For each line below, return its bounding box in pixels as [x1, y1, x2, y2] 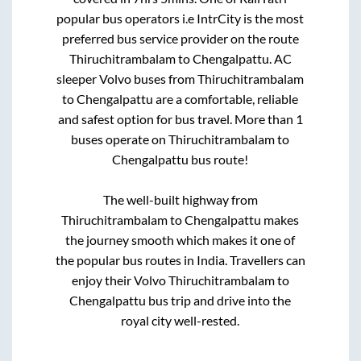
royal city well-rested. [121, 312, 240, 328]
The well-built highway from [102, 191, 258, 207]
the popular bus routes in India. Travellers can [55, 251, 305, 268]
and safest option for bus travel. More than [57, 110, 296, 127]
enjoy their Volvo [71, 272, 168, 288]
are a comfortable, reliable [153, 90, 299, 106]
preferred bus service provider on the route [61, 30, 299, 46]
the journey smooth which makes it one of [65, 231, 296, 247]
